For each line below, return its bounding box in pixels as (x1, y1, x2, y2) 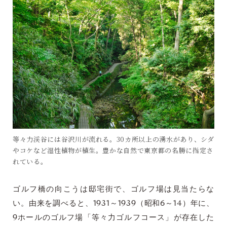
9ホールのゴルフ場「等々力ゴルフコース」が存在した (13, 213, 214, 221)
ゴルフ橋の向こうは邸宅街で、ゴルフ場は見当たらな (13, 185, 214, 193)
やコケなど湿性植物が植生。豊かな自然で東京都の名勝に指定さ (13, 145, 213, 155)
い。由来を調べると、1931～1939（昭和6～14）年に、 (13, 199, 214, 207)
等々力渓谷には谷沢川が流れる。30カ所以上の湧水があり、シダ (13, 134, 214, 144)
